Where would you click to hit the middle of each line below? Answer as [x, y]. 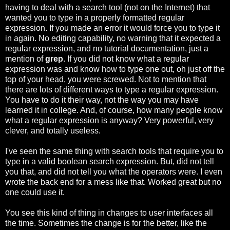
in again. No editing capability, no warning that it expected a [113, 38]
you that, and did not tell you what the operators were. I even [114, 171]
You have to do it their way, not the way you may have [102, 100]
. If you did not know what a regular [126, 59]
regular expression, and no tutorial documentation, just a [107, 48]
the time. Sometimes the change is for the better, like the [106, 223]
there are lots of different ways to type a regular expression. [112, 89]
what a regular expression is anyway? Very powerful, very [109, 120]
